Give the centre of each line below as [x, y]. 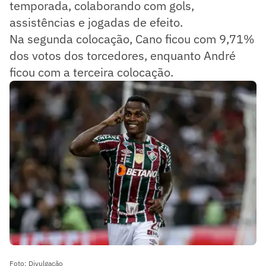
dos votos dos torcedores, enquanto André [123, 55]
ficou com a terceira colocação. [91, 72]
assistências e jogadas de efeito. [96, 22]
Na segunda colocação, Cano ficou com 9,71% [132, 39]
